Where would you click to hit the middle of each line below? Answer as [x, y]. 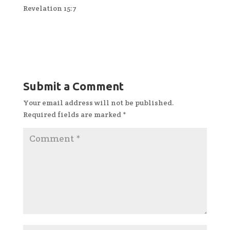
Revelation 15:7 [50, 8]
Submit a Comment [73, 86]
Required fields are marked [73, 114]
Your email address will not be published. [98, 102]
